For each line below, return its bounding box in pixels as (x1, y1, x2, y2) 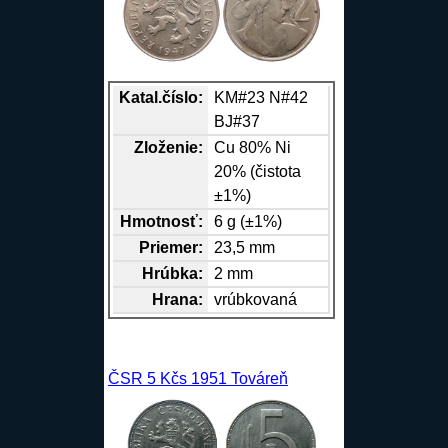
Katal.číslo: (118, 88, 203, 106)
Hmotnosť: (119, 212, 203, 230)
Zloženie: (133, 138, 203, 156)
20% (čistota (214, 162, 302, 180)
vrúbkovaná (214, 290, 298, 308)
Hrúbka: (141, 264, 203, 282)
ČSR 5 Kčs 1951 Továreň (107, 369, 288, 387)
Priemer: (138, 238, 203, 256)
